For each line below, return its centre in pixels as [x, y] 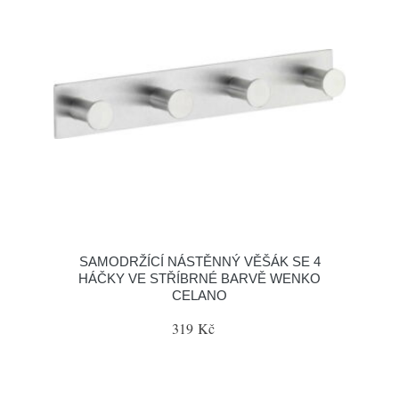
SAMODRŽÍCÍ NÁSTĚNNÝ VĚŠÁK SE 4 [199, 261]
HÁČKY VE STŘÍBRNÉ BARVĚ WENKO [199, 278]
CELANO [199, 295]
